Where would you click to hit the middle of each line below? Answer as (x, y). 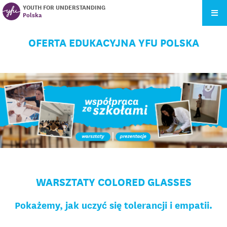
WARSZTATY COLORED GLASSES (113, 182)
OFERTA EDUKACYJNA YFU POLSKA (113, 43)
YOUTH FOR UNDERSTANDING (64, 7)
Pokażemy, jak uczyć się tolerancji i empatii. (113, 205)
